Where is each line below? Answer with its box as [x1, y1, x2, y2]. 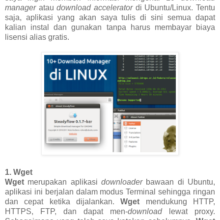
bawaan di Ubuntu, [142, 177, 215, 186]
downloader [101, 177, 142, 186]
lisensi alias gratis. [5, 32, 69, 41]
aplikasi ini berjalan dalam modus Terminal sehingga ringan [5, 187, 215, 196]
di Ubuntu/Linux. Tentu [133, 3, 216, 12]
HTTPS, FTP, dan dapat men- [5, 207, 128, 216]
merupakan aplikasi [24, 177, 101, 186]
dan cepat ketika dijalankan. [5, 197, 121, 206]
